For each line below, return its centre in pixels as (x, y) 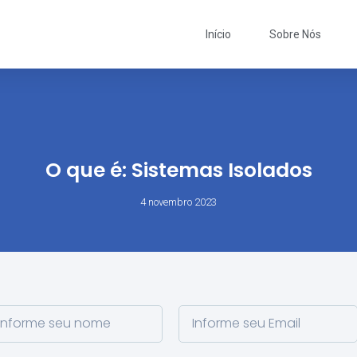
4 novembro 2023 (178, 202)
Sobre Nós (296, 34)
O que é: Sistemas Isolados (178, 170)
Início (219, 34)
